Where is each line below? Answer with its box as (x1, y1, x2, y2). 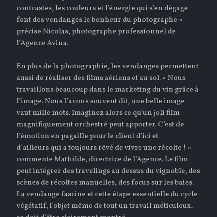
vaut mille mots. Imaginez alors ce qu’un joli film (16, 108, 180, 119)
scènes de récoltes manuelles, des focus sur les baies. (16, 178, 194, 188)
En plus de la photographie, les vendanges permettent (16, 62, 199, 72)
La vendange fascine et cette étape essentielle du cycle (16, 189, 198, 200)
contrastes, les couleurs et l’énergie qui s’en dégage (16, 3, 188, 14)
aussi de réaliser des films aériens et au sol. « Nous (16, 73, 186, 84)
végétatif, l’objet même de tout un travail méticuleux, (16, 201, 193, 212)
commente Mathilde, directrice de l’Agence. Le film (16, 155, 188, 165)
